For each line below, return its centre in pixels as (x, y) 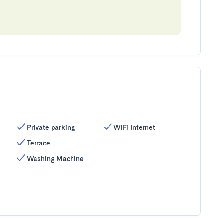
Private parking (51, 127)
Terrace (38, 143)
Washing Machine (55, 159)
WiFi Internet (135, 127)
